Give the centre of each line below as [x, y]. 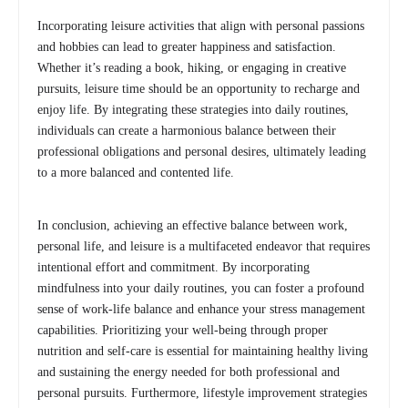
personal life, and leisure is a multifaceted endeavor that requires [204, 246]
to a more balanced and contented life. [136, 172]
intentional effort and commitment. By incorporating [173, 267]
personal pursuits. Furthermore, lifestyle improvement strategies [202, 393]
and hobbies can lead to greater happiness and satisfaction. [187, 46]
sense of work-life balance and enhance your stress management [201, 309]
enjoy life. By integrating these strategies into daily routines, [193, 109]
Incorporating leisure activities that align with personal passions [201, 25]
